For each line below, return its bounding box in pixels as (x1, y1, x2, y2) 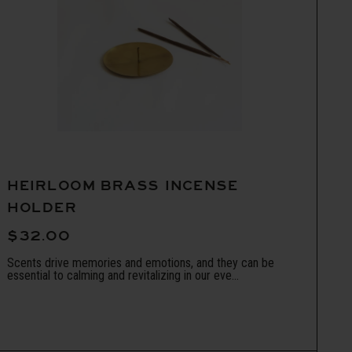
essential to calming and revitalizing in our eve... (7, 268, 239, 284)
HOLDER (7, 200, 77, 217)
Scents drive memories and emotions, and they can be (7, 255, 274, 271)
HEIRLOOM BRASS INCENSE (7, 178, 239, 195)
